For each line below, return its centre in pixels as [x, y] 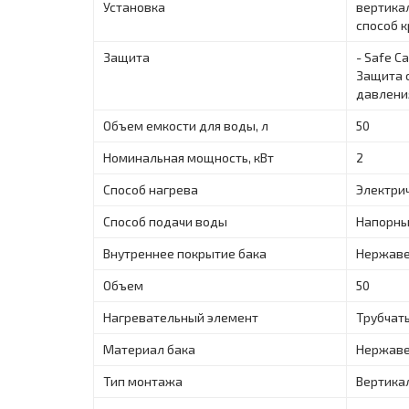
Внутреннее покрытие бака [185, 253]
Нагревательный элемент [181, 317]
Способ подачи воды [165, 221]
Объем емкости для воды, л [186, 125]
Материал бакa [149, 349]
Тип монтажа [143, 381]
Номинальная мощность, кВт [189, 157]
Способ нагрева [151, 189]
